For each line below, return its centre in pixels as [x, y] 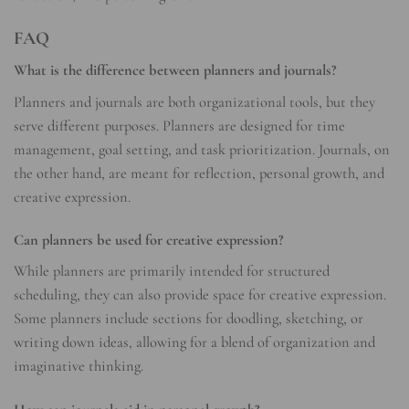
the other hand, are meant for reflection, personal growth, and [199, 173]
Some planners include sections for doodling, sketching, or [189, 319]
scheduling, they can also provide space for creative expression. [200, 295]
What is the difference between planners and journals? [175, 71]
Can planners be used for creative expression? [149, 241]
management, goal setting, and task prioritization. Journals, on [202, 149]
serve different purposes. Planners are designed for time [179, 126]
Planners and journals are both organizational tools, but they [194, 102]
